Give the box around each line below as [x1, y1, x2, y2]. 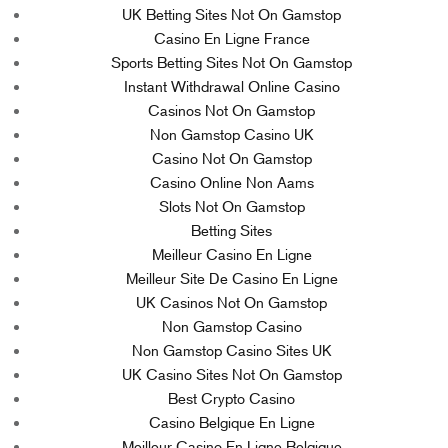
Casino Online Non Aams [149, 173, 314, 192]
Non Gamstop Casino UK [149, 125, 314, 144]
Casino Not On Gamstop [151, 149, 312, 168]
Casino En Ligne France [153, 29, 310, 48]
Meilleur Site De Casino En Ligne [125, 269, 338, 288]
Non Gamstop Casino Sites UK [131, 341, 332, 360]
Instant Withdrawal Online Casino [123, 77, 340, 96]
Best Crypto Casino [168, 389, 295, 408]
